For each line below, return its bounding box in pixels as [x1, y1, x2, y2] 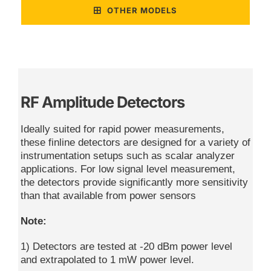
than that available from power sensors [20, 189, 196, 201]
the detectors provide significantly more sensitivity [20, 176, 248, 188]
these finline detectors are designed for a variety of [20, 136, 250, 148]
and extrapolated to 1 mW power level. [20, 253, 194, 266]
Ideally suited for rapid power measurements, [20, 123, 224, 135]
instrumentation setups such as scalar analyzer [20, 149, 235, 162]
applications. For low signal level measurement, [20, 163, 235, 175]
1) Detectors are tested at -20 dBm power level [20, 240, 232, 252]
